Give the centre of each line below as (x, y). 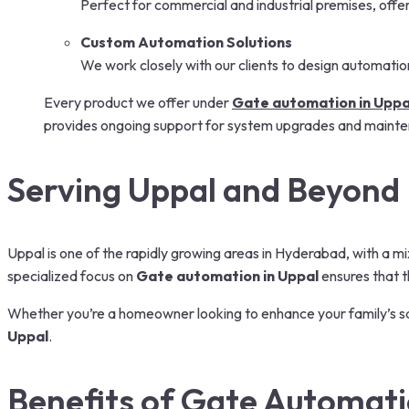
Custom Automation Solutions (186, 42)
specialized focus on (72, 275)
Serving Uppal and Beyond (204, 189)
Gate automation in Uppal (227, 275)
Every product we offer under (138, 102)
